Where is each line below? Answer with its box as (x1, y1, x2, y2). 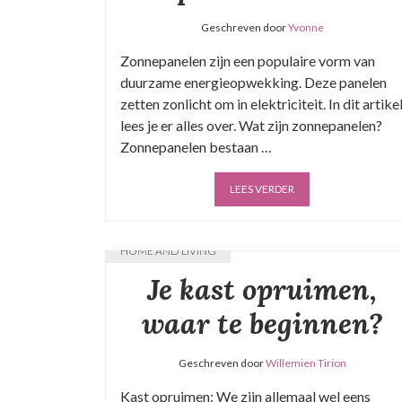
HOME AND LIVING (120, 244, 216, 258)
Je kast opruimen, (147, 271, 377, 308)
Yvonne (287, 21, 324, 34)
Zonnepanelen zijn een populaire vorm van (120, 52, 375, 69)
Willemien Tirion (265, 356, 346, 370)
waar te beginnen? (141, 305, 383, 342)
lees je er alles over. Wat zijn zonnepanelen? (120, 117, 382, 134)
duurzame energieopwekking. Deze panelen (120, 74, 387, 91)
